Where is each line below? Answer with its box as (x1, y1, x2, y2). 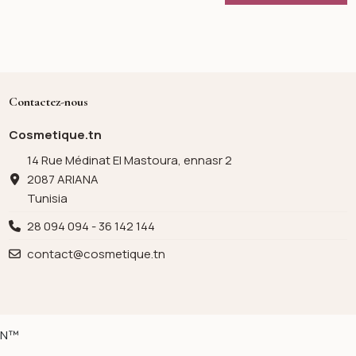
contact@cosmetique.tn (26, 245, 165, 262)
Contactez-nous (9, 93, 89, 110)
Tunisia (26, 189, 68, 207)
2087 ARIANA (26, 170, 99, 188)
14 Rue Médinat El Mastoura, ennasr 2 (26, 151, 232, 168)
